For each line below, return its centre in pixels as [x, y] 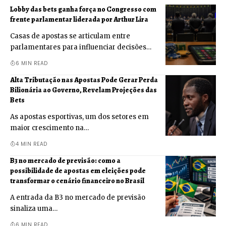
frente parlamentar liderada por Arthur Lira [79, 19]
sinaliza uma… [34, 208]
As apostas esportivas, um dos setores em [79, 117]
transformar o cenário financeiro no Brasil [77, 181]
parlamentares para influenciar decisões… [81, 47]
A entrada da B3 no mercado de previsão [78, 197]
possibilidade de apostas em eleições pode [78, 171]
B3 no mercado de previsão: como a [65, 160]
